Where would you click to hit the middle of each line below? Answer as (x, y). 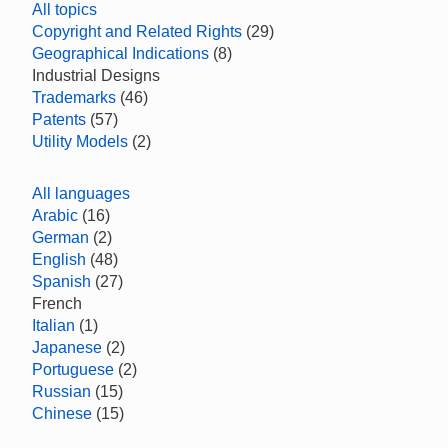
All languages (81, 193)
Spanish (61, 281)
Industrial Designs (96, 75)
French (57, 303)
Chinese (62, 413)
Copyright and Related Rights (137, 31)
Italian (53, 325)
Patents (59, 119)
